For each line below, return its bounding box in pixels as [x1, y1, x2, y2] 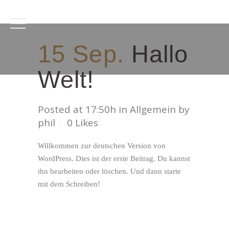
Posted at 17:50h [38, 103, 116, 116]
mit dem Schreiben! [38, 180, 100, 188]
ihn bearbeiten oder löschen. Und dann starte [38, 167, 181, 175]
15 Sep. [38, 40, 124, 67]
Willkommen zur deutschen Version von [38, 142, 166, 150]
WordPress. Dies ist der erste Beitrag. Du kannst [38, 154, 190, 163]
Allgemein [130, 103, 176, 116]
